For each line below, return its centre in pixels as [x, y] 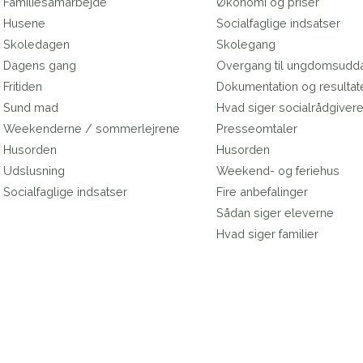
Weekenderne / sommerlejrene [92, 129]
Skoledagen [37, 45]
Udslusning [34, 171]
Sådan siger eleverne [275, 213]
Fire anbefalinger [262, 192]
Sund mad [31, 108]
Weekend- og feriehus [278, 171]
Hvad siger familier [267, 234]
